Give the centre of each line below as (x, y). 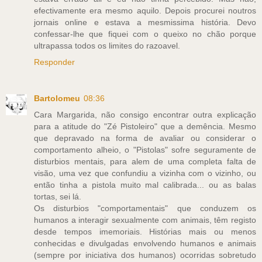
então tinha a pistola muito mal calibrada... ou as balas (145, 185)
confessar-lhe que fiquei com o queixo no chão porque (145, 34)
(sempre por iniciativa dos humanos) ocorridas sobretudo (145, 255)
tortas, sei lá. (58, 197)
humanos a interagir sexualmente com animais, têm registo (145, 220)
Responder (54, 62)
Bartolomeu (57, 99)
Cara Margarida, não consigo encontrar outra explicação (145, 115)
